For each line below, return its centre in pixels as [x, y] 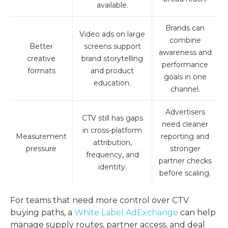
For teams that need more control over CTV [99, 200]
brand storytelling [112, 58]
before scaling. [185, 173]
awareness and [185, 52]
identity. [112, 167]
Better [41, 46]
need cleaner [185, 124]
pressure [41, 148]
